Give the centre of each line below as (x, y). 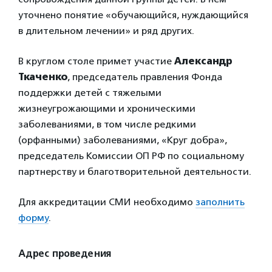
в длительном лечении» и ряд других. (107, 31)
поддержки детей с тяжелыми (90, 93)
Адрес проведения (65, 254)
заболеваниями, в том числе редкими (107, 124)
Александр (203, 61)
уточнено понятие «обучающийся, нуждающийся (133, 15)
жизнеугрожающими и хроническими (107, 108)
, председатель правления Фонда (145, 77)
